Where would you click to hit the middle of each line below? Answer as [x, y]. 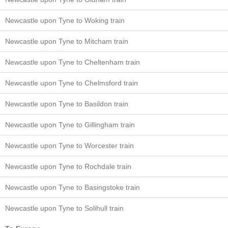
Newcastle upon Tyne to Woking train [65, 20]
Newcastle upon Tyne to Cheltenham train [73, 62]
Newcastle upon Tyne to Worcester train [69, 146]
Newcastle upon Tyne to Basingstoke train [73, 187]
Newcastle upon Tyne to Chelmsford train [72, 83]
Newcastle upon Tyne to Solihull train [64, 208]
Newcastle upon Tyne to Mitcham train [67, 41]
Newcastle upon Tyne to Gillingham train [70, 125]
